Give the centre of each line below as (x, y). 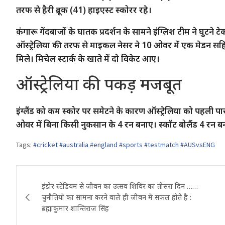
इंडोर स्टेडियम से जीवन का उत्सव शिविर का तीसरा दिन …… (120, 186)
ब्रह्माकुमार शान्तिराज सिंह (75, 208)
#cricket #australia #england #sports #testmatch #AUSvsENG (124, 144)
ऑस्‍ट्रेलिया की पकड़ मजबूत (99, 83)
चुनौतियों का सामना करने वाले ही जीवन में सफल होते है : (117, 197)
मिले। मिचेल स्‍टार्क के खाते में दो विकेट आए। (88, 58)
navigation (57, 195)
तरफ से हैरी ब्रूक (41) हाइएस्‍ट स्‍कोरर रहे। (84, 10)
